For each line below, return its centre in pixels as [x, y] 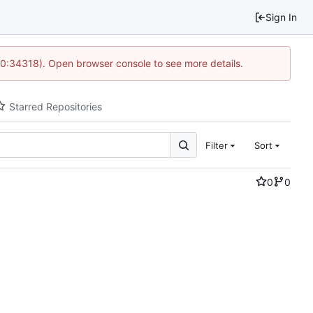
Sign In [281, 17]
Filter [216, 145]
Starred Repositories [55, 106]
